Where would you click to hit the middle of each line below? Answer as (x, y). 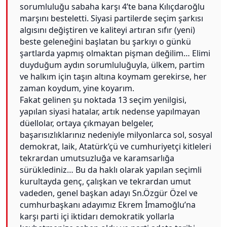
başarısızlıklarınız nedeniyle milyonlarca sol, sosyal (116, 135)
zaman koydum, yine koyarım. (77, 88)
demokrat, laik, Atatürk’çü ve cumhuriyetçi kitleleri (116, 147)
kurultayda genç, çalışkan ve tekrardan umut (105, 182)
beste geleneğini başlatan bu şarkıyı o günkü (105, 42)
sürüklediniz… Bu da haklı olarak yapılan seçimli (111, 170)
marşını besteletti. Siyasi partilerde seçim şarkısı (111, 18)
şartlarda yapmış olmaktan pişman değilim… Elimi (115, 53)
